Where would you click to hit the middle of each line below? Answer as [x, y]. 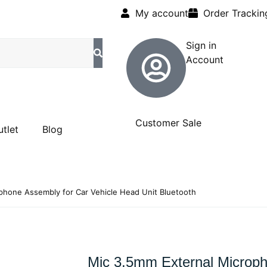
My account [162, 13]
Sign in [201, 45]
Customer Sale [168, 123]
